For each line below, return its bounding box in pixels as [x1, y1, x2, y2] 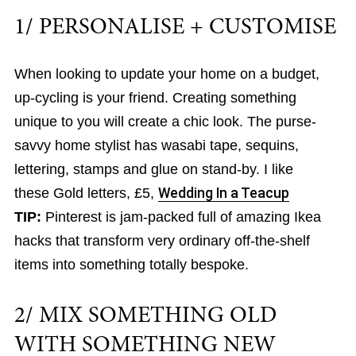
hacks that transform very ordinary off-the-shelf [14, 233, 310, 250]
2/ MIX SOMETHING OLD [14, 304, 277, 327]
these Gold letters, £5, [14, 185, 158, 202]
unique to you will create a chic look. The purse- [14, 114, 316, 130]
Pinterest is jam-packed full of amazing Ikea [41, 209, 321, 226]
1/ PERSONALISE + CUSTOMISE [14, 15, 336, 39]
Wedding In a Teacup [157, 185, 289, 202]
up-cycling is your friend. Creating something [14, 90, 296, 106]
